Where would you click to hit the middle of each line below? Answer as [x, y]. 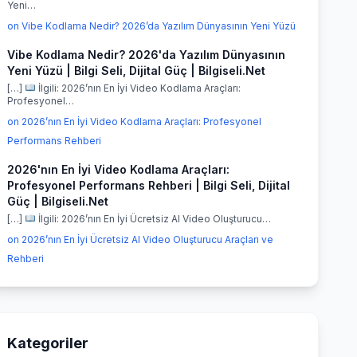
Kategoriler [48, 343]
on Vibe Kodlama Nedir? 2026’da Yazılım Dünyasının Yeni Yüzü [151, 26]
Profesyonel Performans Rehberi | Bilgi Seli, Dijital [149, 185]
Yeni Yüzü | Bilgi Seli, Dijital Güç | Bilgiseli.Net [136, 71]
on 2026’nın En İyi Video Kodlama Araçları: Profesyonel [134, 122]
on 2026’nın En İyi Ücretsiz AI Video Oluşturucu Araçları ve [140, 239]
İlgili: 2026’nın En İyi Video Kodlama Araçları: [138, 88]
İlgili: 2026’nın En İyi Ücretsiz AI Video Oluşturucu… [153, 219]
